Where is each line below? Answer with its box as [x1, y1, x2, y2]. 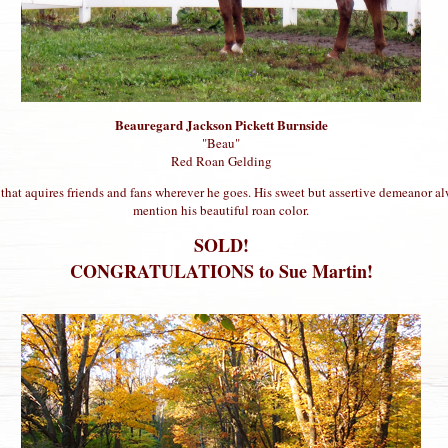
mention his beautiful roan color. [133, 200, 309, 219]
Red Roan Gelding [170, 151, 272, 170]
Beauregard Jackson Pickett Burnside [114, 114, 328, 134]
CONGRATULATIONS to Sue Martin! [69, 257, 373, 284]
